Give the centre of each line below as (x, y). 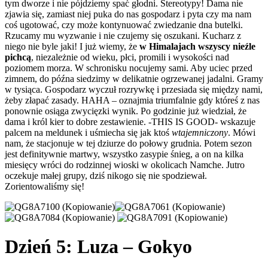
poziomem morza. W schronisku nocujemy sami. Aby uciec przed (129, 68)
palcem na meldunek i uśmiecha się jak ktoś (88, 132)
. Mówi (242, 132)
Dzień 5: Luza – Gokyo (98, 247)
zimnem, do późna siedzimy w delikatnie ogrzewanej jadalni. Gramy (134, 78)
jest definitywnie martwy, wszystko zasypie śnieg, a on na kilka (124, 154)
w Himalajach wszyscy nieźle (197, 46)
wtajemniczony (200, 132)
